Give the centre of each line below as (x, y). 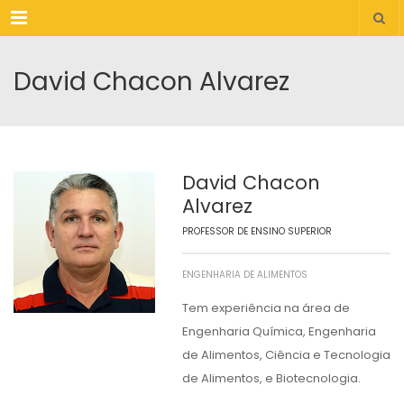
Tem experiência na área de (266, 308)
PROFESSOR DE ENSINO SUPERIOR (257, 231)
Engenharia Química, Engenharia (279, 331)
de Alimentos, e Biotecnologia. (271, 378)
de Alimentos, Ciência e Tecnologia (286, 355)
